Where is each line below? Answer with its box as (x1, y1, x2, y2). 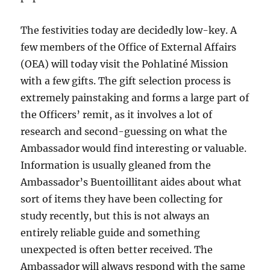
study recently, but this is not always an (20, 210, 210, 222)
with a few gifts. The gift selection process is (20, 75, 231, 87)
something (148, 227, 201, 239)
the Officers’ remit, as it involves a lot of (20, 108, 213, 121)
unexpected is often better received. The (20, 243, 213, 256)
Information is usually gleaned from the (20, 159, 212, 172)
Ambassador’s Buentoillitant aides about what (20, 176, 242, 189)
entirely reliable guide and (20, 227, 148, 239)
